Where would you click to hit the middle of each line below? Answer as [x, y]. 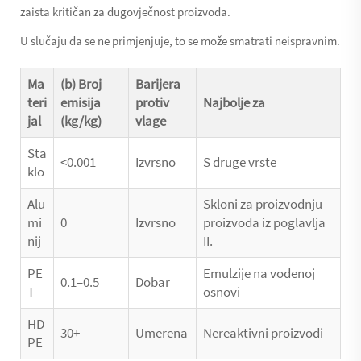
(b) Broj [81, 83]
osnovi [222, 291]
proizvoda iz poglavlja [264, 222]
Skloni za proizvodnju [263, 203]
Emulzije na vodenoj [259, 273]
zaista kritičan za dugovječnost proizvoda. [125, 11]
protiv [152, 102]
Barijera [158, 83]
